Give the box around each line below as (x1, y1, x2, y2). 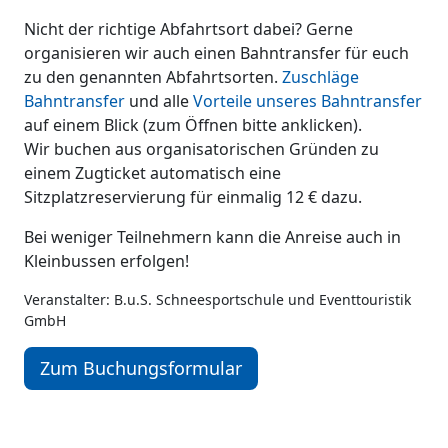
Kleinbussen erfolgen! (24, 250, 189, 272)
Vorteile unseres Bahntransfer (193, 90, 422, 112)
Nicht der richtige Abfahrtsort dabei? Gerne (24, 18, 353, 40)
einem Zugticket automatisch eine (24, 162, 281, 184)
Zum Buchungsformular (40, 356, 242, 380)
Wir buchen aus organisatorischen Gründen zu (24, 138, 379, 160)
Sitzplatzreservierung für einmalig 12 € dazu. (24, 186, 362, 208)
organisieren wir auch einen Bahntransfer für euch (24, 42, 409, 64)
